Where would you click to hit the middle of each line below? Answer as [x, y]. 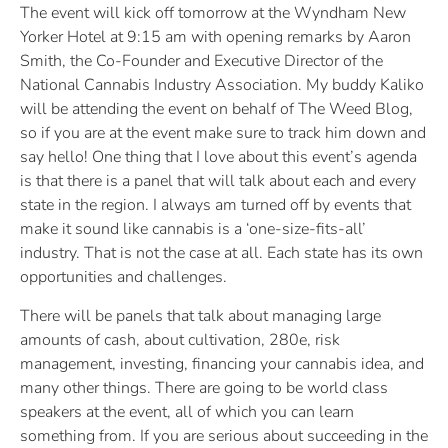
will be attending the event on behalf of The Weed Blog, [216, 109]
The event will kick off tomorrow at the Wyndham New [213, 13]
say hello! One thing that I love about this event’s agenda [218, 157]
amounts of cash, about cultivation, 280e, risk [180, 339]
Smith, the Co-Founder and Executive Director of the [201, 61]
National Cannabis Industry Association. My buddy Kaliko [222, 85]
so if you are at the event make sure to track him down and [223, 133]
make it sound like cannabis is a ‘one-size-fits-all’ [193, 229]
